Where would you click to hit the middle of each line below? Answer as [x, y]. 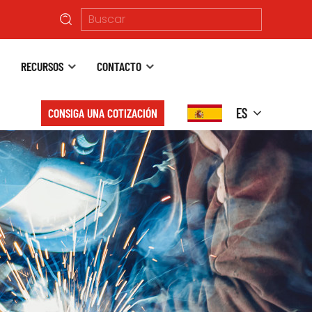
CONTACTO [119, 66]
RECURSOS [42, 66]
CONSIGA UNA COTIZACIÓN [103, 112]
